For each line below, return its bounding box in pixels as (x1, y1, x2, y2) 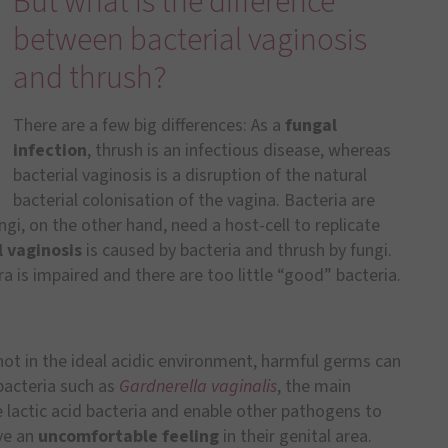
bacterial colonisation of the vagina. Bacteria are (12, 187, 375, 213)
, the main (277, 374, 351, 400)
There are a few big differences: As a (12, 112, 285, 138)
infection (12, 137, 87, 163)
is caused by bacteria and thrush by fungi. (82, 237, 392, 263)
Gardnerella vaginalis (119, 374, 277, 400)
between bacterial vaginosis (12, 16, 367, 63)
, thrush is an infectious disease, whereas (86, 137, 391, 163)
